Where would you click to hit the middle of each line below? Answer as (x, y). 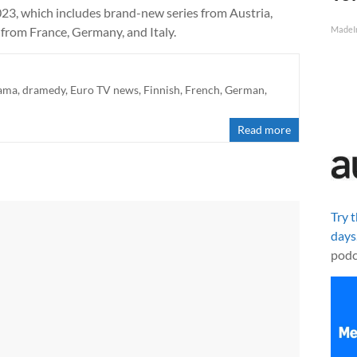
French (202, 89)
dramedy (44, 89)
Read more (265, 129)
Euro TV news (104, 89)
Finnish (162, 89)
